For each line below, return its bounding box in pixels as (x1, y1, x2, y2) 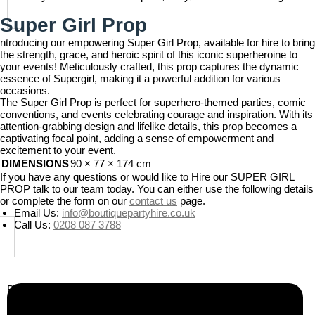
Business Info (7, 283, 70, 295)
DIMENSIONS (1, 157, 69, 169)
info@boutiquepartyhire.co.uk (62, 207, 195, 219)
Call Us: (14, 219, 53, 231)
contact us (129, 195, 177, 207)
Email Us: (14, 207, 62, 219)
